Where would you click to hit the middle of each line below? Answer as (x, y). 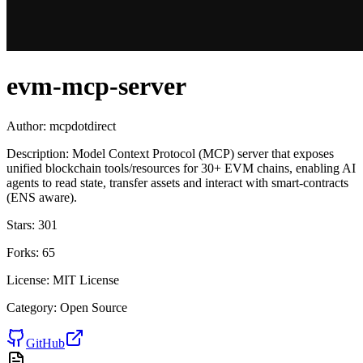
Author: (26, 126)
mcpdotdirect (83, 126)
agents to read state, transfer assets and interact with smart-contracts (177, 182)
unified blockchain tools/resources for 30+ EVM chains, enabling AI (181, 168)
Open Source (94, 307)
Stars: (21, 224)
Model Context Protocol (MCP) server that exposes (203, 153)
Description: (38, 153)
